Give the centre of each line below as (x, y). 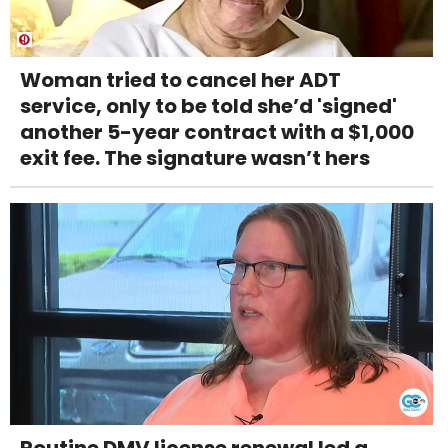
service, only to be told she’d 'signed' (208, 105)
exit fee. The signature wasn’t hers (195, 157)
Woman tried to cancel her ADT (180, 79)
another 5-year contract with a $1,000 (217, 131)
